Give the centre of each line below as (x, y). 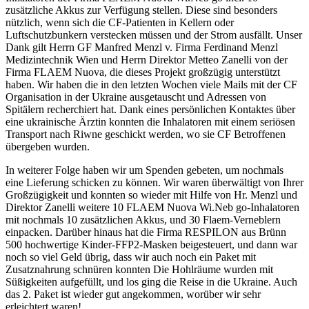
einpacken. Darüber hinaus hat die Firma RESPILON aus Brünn (146, 232)
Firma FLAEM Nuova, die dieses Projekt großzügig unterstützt (143, 72)
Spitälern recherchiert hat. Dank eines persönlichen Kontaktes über (150, 109)
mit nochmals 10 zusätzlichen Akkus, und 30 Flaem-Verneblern (143, 219)
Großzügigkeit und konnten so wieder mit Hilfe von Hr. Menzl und (151, 195)
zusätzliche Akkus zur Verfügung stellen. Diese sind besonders (141, 10)
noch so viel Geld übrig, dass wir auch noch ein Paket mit (131, 257)
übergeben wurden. (48, 146)
